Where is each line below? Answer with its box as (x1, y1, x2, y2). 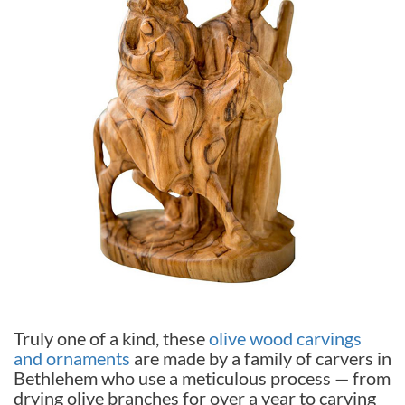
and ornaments (14, 346, 130, 369)
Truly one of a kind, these (14, 326, 209, 349)
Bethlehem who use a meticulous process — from (14, 366, 391, 389)
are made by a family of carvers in (130, 346, 391, 369)
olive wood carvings (209, 326, 362, 349)
